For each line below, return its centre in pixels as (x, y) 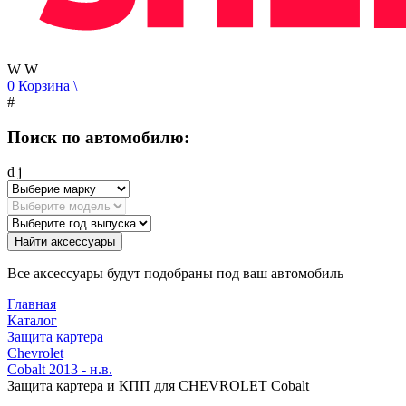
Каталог (32, 321)
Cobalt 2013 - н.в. (60, 370)
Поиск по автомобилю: (98, 137)
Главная (32, 304)
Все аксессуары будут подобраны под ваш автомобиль (175, 274)
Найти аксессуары (65, 242)
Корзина (44, 85)
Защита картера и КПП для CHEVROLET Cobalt (158, 386)
